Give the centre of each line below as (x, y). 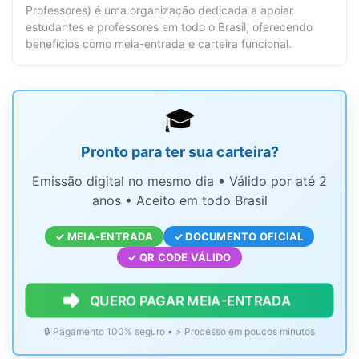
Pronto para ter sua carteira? (179, 152)
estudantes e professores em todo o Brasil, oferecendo (169, 27)
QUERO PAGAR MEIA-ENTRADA (190, 301)
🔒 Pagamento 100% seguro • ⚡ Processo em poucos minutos (179, 332)
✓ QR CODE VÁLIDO (179, 258)
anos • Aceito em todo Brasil (179, 201)
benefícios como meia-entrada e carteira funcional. (159, 44)
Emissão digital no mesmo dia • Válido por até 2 (179, 182)
